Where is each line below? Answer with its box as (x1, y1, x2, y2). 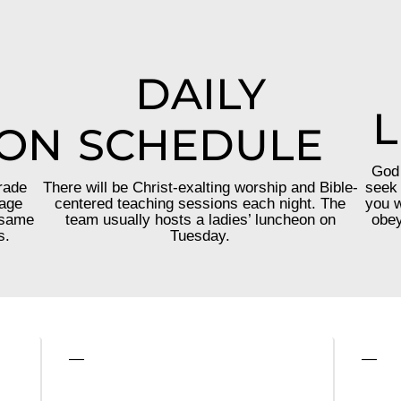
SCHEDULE (77, 119, 323, 171)
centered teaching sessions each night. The (55, 195, 346, 212)
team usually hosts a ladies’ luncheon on (64, 211, 336, 228)
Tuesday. (170, 227, 231, 244)
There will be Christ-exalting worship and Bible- (42, 179, 358, 196)
